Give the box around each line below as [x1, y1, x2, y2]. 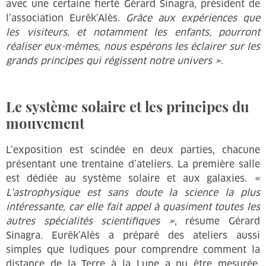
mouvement [6, 113, 84, 132]
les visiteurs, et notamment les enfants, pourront [6, 26, 260, 39]
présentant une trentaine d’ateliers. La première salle [6, 158, 260, 170]
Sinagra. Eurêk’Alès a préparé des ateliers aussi [6, 229, 260, 242]
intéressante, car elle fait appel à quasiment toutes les [6, 201, 260, 213]
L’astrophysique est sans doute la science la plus [6, 186, 260, 199]
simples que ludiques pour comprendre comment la [6, 243, 260, 256]
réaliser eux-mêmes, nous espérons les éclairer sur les [6, 40, 260, 53]
